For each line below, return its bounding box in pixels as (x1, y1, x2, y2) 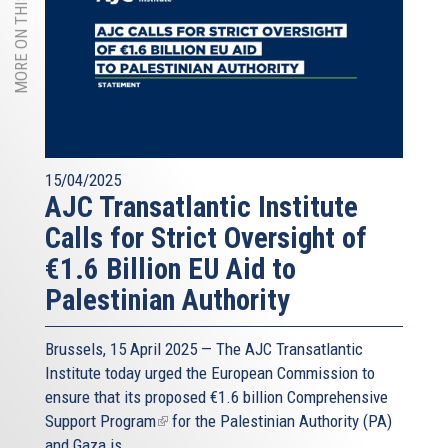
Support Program (45, 411, 156, 432)
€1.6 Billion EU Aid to (45, 252, 296, 287)
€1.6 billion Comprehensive (210, 387, 388, 408)
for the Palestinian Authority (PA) (168, 411, 392, 432)
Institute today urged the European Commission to (45, 363, 375, 384)
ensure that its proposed (45, 387, 210, 408)
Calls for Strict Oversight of (45, 221, 367, 256)
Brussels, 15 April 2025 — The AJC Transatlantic (45, 339, 363, 360)
